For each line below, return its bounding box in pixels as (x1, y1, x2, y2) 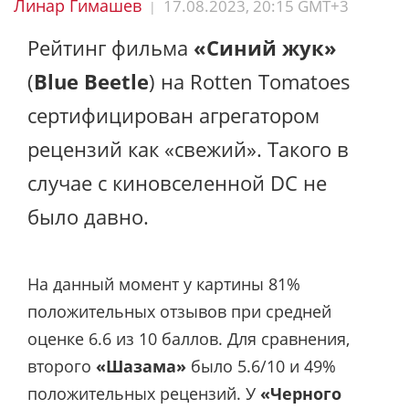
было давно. (27, 203, 149, 230)
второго (27, 354, 96, 377)
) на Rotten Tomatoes (149, 68, 351, 95)
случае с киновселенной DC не (27, 169, 327, 196)
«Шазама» (96, 354, 186, 377)
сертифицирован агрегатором (27, 101, 320, 129)
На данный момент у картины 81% (27, 272, 300, 295)
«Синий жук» (194, 34, 337, 61)
